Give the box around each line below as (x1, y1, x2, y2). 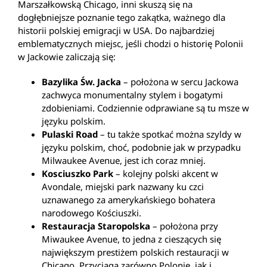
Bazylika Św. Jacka (42, 76, 121, 88)
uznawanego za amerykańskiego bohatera (42, 194, 215, 206)
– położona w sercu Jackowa (121, 76, 238, 88)
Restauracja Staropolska (42, 220, 150, 232)
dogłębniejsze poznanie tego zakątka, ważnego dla (18, 11, 225, 24)
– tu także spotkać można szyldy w (98, 128, 241, 141)
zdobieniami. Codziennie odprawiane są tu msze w (42, 102, 249, 114)
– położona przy (150, 220, 218, 232)
